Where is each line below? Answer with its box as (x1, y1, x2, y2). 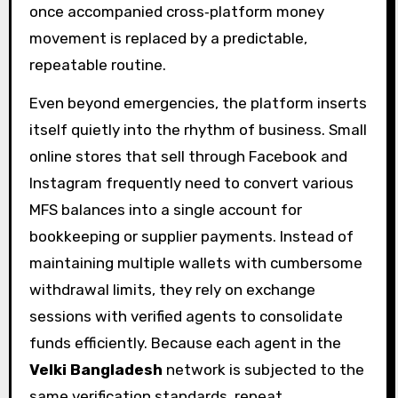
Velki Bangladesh (28, 360, 163, 378)
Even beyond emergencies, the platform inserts (28, 93, 367, 112)
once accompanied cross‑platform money (28, 3, 324, 21)
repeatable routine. (28, 56, 166, 75)
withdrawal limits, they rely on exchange (28, 280, 315, 298)
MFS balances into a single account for (28, 200, 302, 219)
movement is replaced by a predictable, (28, 29, 307, 48)
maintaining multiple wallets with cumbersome (28, 253, 362, 272)
